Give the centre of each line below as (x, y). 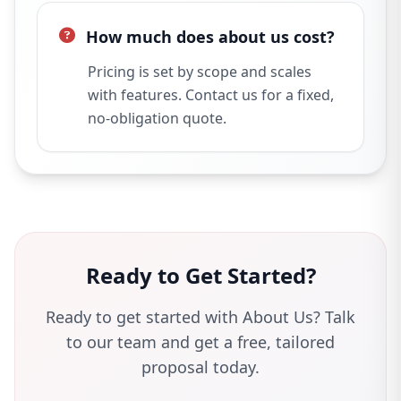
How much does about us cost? (210, 37)
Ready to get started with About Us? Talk (200, 317)
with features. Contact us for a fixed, (211, 95)
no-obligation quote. (157, 119)
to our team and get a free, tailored (200, 342)
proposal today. (200, 367)
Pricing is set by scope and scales (200, 72)
